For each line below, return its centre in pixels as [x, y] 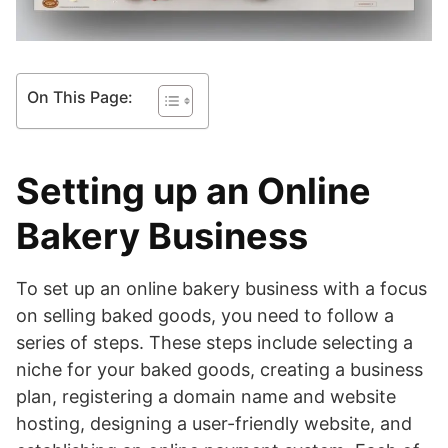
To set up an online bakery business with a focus [221, 288]
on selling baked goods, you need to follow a [205, 315]
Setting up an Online [193, 191]
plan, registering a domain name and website [206, 396]
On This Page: [80, 97]
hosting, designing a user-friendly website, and [214, 423]
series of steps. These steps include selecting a [214, 342]
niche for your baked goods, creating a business [219, 369]
